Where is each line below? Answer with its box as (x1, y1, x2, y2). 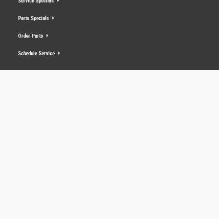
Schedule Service (18, 50, 56, 57)
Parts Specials (18, 15, 50, 22)
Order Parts (18, 32, 44, 39)
